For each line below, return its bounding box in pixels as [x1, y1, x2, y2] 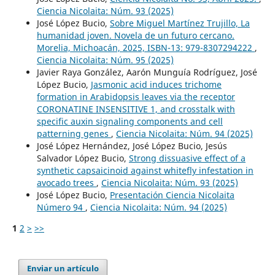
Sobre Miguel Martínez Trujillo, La [109, 17, 250, 29]
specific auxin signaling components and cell [36, 115, 223, 128]
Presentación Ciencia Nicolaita [109, 189, 234, 201]
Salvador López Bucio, [36, 152, 129, 165]
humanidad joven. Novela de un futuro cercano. [36, 29, 234, 42]
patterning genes [36, 128, 111, 140]
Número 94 [36, 201, 85, 214]
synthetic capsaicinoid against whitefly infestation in [36, 165, 254, 177]
